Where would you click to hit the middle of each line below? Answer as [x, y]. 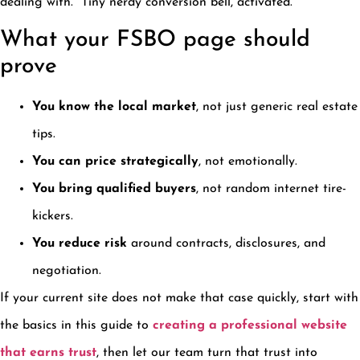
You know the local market [114, 107]
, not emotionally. [248, 162]
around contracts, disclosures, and [226, 244]
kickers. [53, 217]
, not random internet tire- [271, 189]
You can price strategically [115, 162]
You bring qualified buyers [114, 189]
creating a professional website [250, 326]
